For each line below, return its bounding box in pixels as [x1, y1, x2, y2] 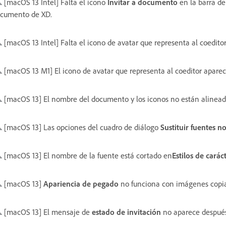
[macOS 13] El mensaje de [2, 206, 92, 217]
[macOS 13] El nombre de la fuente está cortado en [2, 150, 172, 160]
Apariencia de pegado [43, 178, 119, 189]
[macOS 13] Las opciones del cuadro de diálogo [2, 122, 160, 132]
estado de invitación [92, 206, 161, 217]
